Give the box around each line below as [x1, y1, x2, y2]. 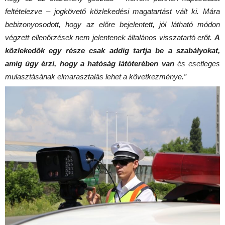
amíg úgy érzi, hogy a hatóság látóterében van [5, 59, 174, 68]
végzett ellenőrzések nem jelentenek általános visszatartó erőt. [5, 33, 214, 42]
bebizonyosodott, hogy [5, 20, 86, 29]
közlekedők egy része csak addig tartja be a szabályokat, [5, 46, 220, 55]
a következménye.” [123, 72, 186, 81]
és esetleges [174, 59, 220, 68]
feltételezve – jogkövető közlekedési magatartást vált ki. [5, 7, 203, 16]
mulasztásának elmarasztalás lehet [5, 72, 123, 81]
